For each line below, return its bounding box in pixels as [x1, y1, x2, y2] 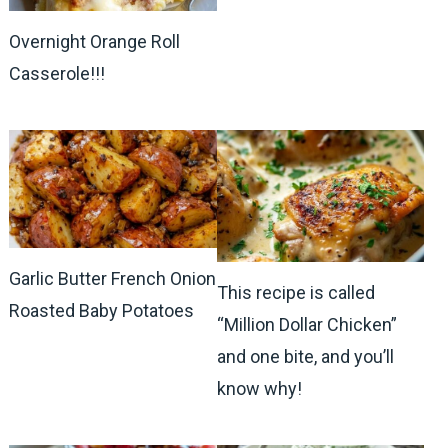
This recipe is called [216, 281, 375, 303]
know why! [216, 377, 302, 399]
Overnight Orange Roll [8, 30, 180, 52]
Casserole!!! [8, 62, 105, 84]
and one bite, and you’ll [216, 345, 394, 367]
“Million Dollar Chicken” [216, 313, 397, 335]
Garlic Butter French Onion [8, 268, 216, 290]
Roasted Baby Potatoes [8, 300, 194, 322]
